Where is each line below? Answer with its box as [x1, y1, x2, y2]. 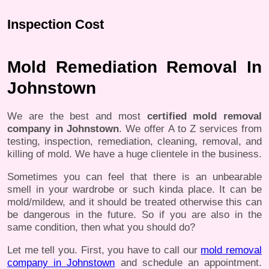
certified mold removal [147, 110, 262, 122]
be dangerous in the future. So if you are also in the [7, 209, 262, 221]
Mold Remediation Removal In [7, 58, 262, 77]
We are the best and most [7, 110, 147, 122]
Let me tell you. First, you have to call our [7, 244, 201, 256]
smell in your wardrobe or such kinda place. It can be [7, 184, 262, 196]
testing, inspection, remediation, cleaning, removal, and [7, 136, 262, 148]
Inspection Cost [7, 16, 104, 32]
